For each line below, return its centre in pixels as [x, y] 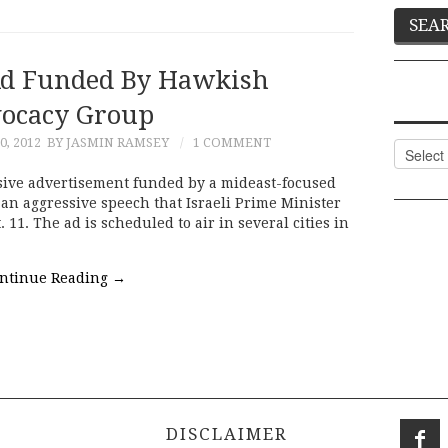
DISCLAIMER [223, 433]
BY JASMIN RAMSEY [107, 142]
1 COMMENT [231, 142]
